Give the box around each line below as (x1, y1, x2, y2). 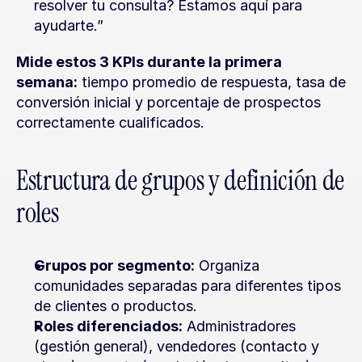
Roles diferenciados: (34, 318, 183, 335)
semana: (16, 74, 78, 90)
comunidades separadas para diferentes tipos (34, 277, 341, 294)
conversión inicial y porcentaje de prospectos (16, 94, 321, 111)
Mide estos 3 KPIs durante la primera (16, 53, 282, 70)
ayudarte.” (34, 17, 103, 34)
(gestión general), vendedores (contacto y (34, 338, 319, 355)
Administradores (183, 318, 296, 335)
